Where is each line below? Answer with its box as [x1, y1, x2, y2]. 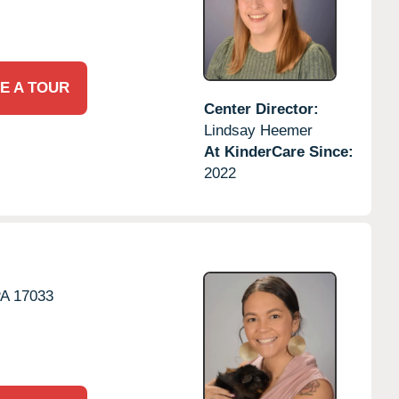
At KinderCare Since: [203, 142, 354, 160]
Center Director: [203, 100, 319, 118]
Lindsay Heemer [203, 121, 313, 139]
